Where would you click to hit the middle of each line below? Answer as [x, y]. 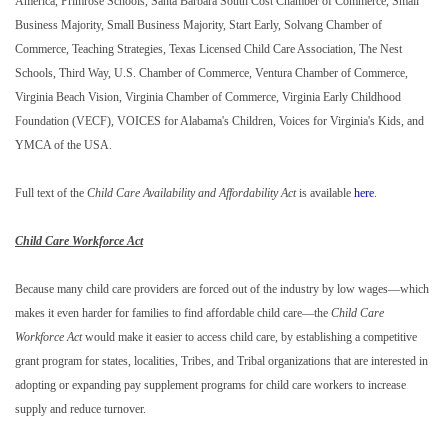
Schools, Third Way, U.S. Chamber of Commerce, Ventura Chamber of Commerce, [211, 73]
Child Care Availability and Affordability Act [191, 193]
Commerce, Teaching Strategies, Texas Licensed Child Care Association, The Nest [208, 49]
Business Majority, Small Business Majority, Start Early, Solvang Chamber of [198, 25]
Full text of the [51, 193]
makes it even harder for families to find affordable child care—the [173, 313]
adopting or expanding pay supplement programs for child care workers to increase [210, 385]
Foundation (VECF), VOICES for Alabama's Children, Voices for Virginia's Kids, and [219, 121]
